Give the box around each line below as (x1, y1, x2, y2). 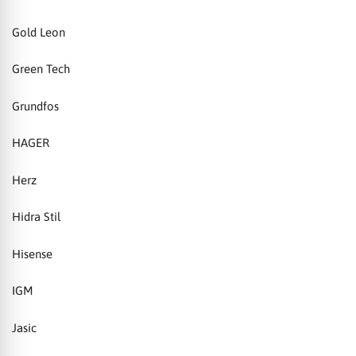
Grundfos (12, 99, 59, 113)
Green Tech (12, 62, 70, 76)
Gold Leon (12, 25, 65, 39)
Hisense (12, 246, 52, 261)
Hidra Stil (12, 210, 60, 224)
